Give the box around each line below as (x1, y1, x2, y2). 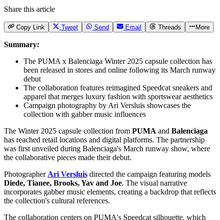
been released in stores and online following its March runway (24, 66, 216, 75)
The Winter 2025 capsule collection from (4, 127, 132, 136)
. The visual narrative (122, 179, 187, 188)
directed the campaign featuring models (87, 170, 211, 179)
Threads (158, 24, 181, 31)
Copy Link (16, 24, 45, 31)
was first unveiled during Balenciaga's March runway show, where (4, 144, 210, 153)
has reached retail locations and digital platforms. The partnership (4, 136, 205, 144)
